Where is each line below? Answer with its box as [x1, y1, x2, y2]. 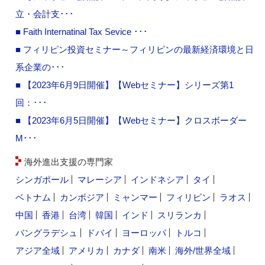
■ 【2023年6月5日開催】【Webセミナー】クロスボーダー [15, 115, 247, 125]
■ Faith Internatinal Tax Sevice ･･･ [15, 26, 148, 37]
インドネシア [131, 174, 185, 185]
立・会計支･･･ [15, 8, 75, 19]
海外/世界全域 [175, 245, 231, 256]
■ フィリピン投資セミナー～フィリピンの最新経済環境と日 [15, 44, 254, 54]
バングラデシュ [15, 227, 78, 238]
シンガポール [15, 174, 69, 185]
